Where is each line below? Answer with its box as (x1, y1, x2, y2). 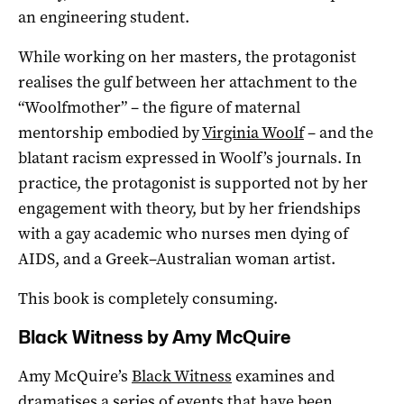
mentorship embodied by (18, 121, 202, 143)
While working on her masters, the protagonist (18, 45, 356, 68)
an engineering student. (18, 5, 189, 28)
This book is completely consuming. (18, 287, 278, 309)
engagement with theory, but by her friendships (18, 197, 361, 219)
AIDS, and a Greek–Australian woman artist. (18, 247, 335, 270)
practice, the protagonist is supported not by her (18, 171, 368, 194)
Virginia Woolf (202, 121, 304, 143)
